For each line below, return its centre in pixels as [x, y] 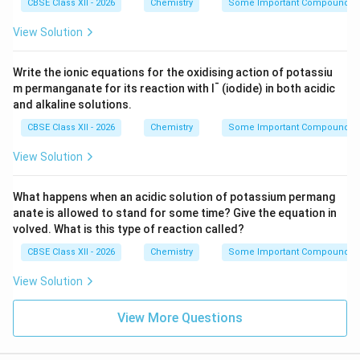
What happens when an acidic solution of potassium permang [174, 197]
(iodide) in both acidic [277, 88]
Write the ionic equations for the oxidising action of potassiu [173, 72]
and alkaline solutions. [72, 104]
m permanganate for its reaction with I [114, 88]
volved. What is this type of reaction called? [129, 229]
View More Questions [180, 318]
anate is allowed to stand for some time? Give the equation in [175, 213]
